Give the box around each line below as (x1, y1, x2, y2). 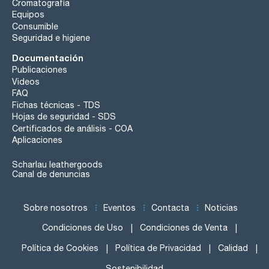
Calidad (217, 243, 248, 253)
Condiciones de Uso (41, 222, 123, 232)
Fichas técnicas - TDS (12, 100, 100, 110)
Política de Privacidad (115, 243, 201, 253)
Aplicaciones (12, 135, 62, 145)
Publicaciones (12, 65, 67, 75)
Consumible (12, 21, 58, 31)
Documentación (12, 52, 83, 63)
